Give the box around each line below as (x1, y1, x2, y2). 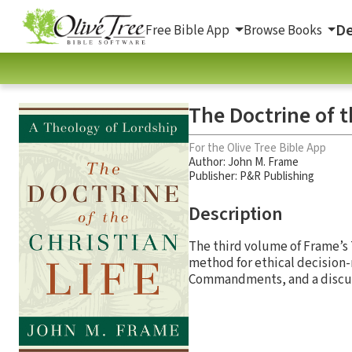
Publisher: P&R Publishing (189, 167, 314, 185)
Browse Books (243, 20, 324, 40)
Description (189, 200, 283, 228)
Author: (189, 153, 228, 170)
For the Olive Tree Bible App (189, 139, 326, 156)
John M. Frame (228, 153, 299, 170)
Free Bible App (145, 20, 232, 40)
